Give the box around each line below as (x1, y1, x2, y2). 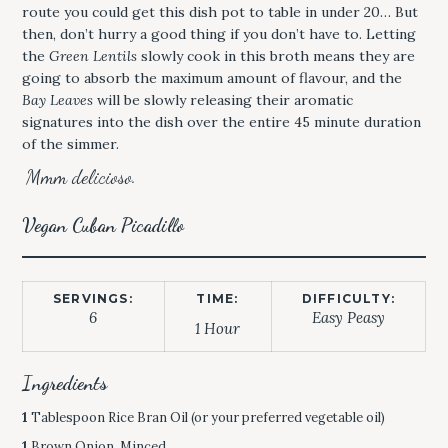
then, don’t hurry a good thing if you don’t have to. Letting (22, 24, 416, 43)
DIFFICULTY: (301, 290, 395, 306)
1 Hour (194, 318, 240, 338)
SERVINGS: (53, 290, 133, 306)
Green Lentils (49, 46, 137, 65)
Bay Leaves (22, 90, 93, 109)
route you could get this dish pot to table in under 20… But (22, 2, 418, 21)
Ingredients (22, 372, 107, 395)
